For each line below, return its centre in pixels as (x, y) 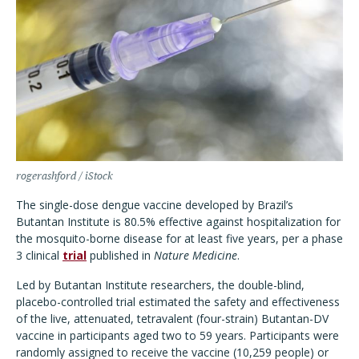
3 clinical (39, 255)
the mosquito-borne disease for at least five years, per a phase (179, 238)
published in (120, 255)
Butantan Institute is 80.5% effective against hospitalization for (178, 222)
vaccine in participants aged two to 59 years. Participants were (177, 335)
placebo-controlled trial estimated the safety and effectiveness (178, 302)
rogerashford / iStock (65, 176)
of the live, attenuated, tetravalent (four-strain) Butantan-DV (172, 319)
